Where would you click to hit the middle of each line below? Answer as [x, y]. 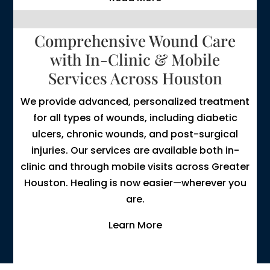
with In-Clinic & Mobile [135, 59]
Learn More [135, 225]
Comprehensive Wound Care [135, 40]
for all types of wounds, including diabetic [135, 118]
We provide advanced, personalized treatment [135, 101]
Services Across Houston [135, 78]
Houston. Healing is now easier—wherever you [135, 183]
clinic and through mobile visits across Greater [135, 166]
